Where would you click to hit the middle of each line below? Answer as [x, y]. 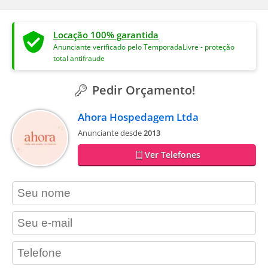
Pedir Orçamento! [142, 90]
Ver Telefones [173, 155]
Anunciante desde [111, 133]
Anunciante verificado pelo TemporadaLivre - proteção [144, 47]
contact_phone [43, 247]
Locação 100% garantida [106, 35]
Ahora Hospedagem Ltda [138, 117]
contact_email [41, 217]
